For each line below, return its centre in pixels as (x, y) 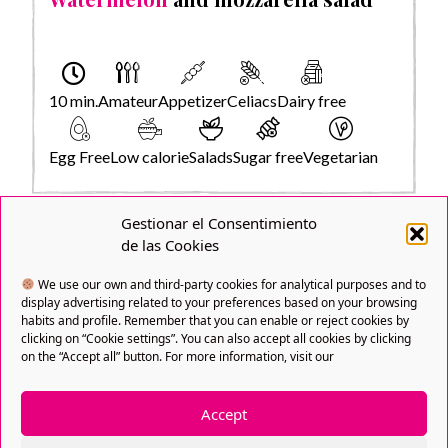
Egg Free (79, 156)
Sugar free (268, 156)
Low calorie (149, 156)
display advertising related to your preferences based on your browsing (219, 302)
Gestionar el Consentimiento (219, 223)
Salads (211, 156)
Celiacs (252, 100)
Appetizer (192, 100)
